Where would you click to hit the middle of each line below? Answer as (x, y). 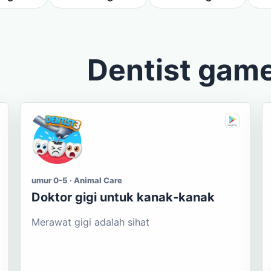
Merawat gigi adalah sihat (91, 222)
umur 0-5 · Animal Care (77, 180)
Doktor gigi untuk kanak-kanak (123, 197)
